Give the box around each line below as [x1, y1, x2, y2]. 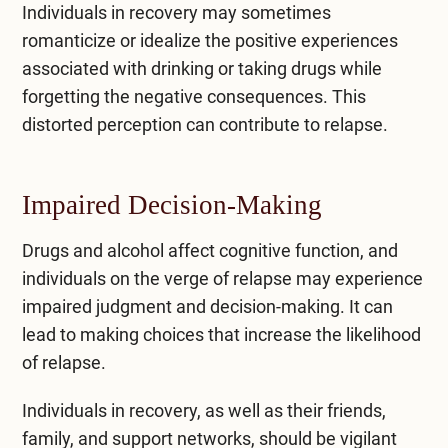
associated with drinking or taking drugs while [21, 57, 382, 79]
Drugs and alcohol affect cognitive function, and [21, 239, 398, 261]
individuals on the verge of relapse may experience [21, 267, 423, 289]
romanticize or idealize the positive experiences [21, 29, 398, 51]
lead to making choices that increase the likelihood [21, 323, 421, 345]
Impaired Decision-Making [21, 189, 322, 220]
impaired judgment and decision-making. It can [21, 295, 393, 317]
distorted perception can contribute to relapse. [21, 113, 388, 135]
